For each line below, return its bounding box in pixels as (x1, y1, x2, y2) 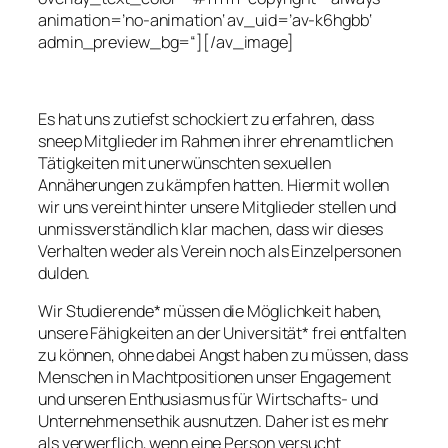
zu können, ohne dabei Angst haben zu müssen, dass (38, 343, 409, 366)
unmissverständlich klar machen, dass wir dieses (38, 217, 384, 240)
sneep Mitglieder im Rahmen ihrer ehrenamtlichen (38, 129, 394, 152)
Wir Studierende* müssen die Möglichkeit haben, (38, 299, 383, 322)
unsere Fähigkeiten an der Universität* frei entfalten (38, 321, 406, 344)
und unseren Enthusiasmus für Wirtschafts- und (38, 387, 378, 410)
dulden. (38, 261, 91, 284)
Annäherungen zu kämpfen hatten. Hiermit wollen (38, 173, 390, 196)
